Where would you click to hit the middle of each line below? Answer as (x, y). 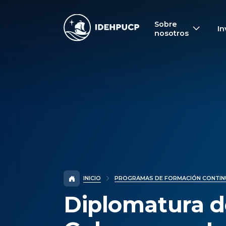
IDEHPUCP (89, 20)
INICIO (92, 178)
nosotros (171, 33)
